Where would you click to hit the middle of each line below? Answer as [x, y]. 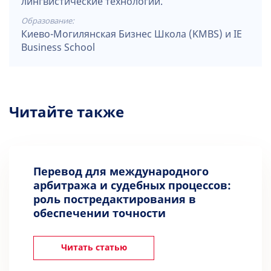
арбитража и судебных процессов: [132, 186]
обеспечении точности [100, 214]
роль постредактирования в [115, 200]
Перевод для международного [121, 172]
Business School [58, 47]
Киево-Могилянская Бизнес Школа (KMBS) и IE [132, 34]
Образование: [48, 21]
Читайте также [67, 112]
